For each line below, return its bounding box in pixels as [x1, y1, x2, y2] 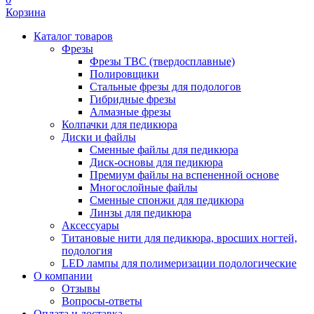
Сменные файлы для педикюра [90, 144, 238, 156]
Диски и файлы [62, 131, 136, 143]
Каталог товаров [34, 30, 113, 42]
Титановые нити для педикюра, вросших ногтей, [62, 232, 297, 244]
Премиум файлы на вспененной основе [90, 169, 279, 181]
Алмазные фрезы [90, 106, 171, 118]
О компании [34, 270, 93, 282]
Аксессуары [62, 219, 119, 231]
